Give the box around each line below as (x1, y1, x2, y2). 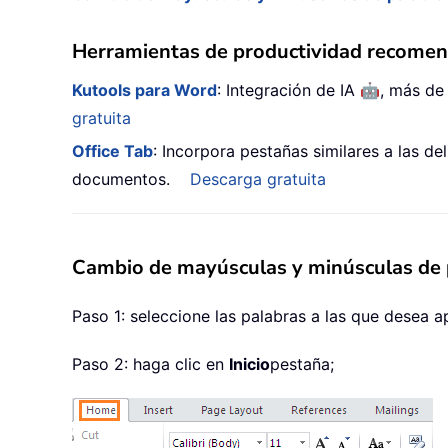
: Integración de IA (217, 80, 360, 101)
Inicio (229, 354, 270, 375)
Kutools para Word (72, 80, 217, 101)
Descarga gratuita (190, 169, 326, 190)
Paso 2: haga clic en (72, 354, 229, 375)
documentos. (72, 169, 170, 190)
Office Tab (72, 141, 153, 162)
